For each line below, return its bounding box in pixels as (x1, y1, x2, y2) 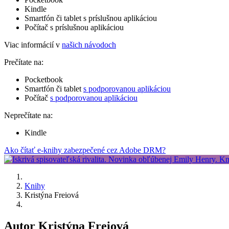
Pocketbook (25, 75, 63, 84)
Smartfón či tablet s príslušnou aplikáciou (25, 13, 157, 22)
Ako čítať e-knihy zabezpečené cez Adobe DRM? (4, 145, 166, 154)
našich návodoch (62, 40, 116, 49)
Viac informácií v (4, 40, 62, 49)
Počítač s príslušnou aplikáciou (25, 22, 124, 32)
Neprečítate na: (4, 110, 53, 120)
